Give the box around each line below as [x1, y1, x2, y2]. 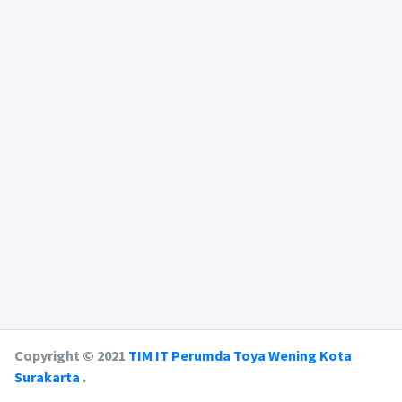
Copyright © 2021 [14, 346, 128, 364]
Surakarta [14, 368, 83, 386]
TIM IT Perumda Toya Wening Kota [128, 346, 352, 364]
